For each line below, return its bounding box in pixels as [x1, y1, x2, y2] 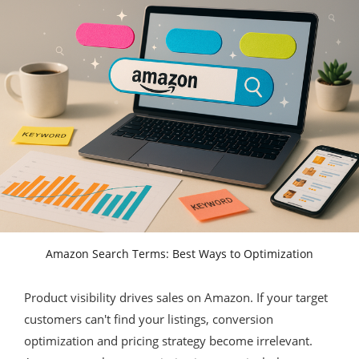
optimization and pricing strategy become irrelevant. [24, 332, 313, 349]
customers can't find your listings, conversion [24, 310, 273, 327]
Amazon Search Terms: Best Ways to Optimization [46, 245, 313, 261]
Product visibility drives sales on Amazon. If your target [24, 288, 328, 305]
